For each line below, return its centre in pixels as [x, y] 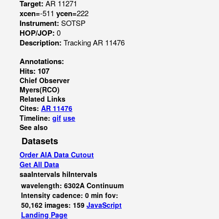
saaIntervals [40, 174]
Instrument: [40, 23]
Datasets [40, 141]
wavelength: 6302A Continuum [72, 185]
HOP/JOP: [38, 33]
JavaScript [104, 205]
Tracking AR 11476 [94, 42]
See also [34, 127]
